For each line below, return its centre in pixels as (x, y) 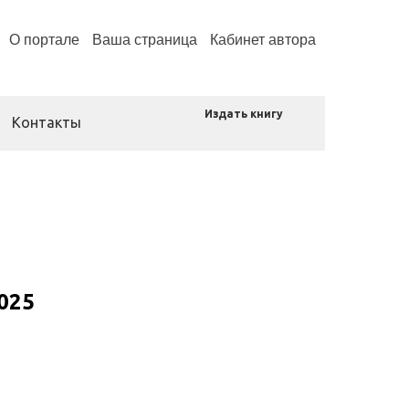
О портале (44, 40)
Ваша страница (145, 40)
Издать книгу (244, 114)
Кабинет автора (263, 40)
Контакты (47, 122)
